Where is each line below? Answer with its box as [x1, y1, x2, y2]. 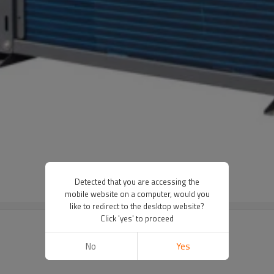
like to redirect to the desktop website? [70, 199, 204, 212]
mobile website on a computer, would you [64, 187, 210, 200]
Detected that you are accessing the [75, 175, 199, 188]
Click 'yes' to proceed [100, 212, 174, 224]
